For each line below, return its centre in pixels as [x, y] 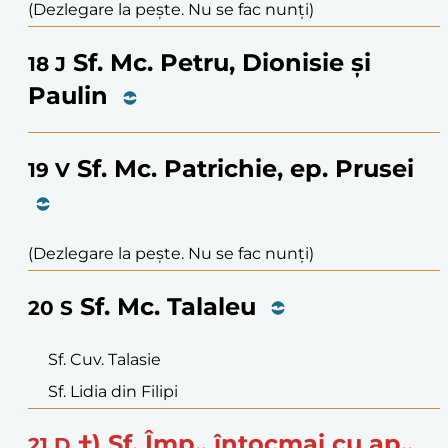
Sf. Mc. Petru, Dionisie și [222, 63]
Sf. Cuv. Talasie [104, 359]
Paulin [68, 96]
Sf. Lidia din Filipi [113, 391]
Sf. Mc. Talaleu [168, 306]
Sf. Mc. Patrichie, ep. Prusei [245, 168]
